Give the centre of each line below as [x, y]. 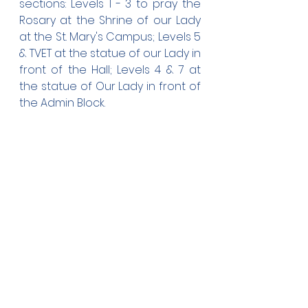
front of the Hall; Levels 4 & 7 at [110, 70]
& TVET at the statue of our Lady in [110, 53]
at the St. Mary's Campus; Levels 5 [110, 37]
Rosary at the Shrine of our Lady [110, 20]
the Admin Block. [62, 103]
